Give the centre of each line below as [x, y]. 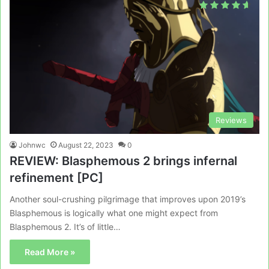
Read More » [50, 252]
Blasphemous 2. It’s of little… [65, 226]
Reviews [231, 120]
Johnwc [32, 145]
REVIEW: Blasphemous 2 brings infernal [123, 161]
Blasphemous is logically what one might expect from [114, 213]
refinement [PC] [56, 177]
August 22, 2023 [86, 145]
